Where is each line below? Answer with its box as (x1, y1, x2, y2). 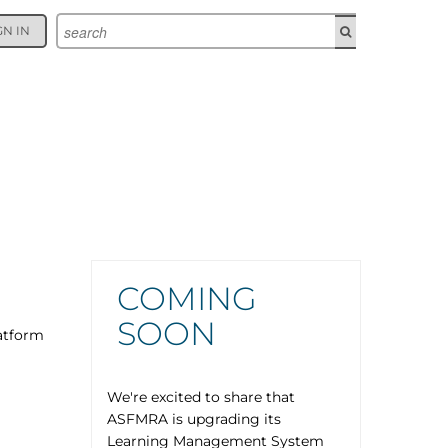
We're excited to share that (106, 388, 295, 406)
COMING (116, 279, 257, 318)
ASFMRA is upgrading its (106, 410, 281, 428)
